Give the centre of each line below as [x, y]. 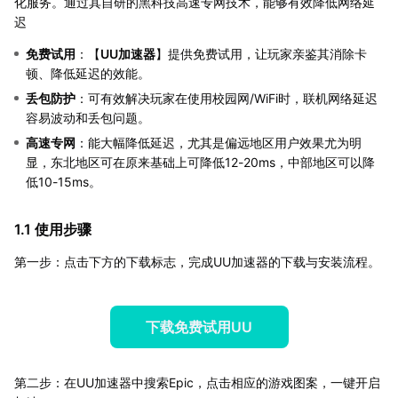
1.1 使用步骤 [53, 229]
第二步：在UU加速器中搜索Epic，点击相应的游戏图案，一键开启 [197, 382]
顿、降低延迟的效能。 [88, 73]
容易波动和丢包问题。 [88, 117]
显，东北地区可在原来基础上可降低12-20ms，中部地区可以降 [200, 162]
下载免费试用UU [199, 326]
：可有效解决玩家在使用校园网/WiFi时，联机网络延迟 [227, 98]
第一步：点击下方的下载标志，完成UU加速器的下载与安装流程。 [197, 261]
